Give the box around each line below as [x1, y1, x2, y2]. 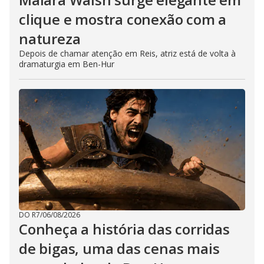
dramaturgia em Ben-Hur [19, 58, 114, 70]
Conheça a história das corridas [19, 219, 230, 239]
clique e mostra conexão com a [19, 9, 227, 29]
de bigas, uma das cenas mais [19, 239, 220, 259]
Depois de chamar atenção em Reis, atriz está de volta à [19, 48, 236, 60]
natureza [19, 29, 81, 49]
